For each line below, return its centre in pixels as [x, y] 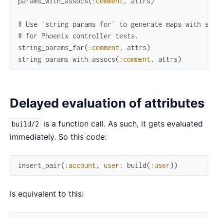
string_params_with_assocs [67, 59]
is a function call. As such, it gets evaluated [122, 124]
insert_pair [39, 165]
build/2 [26, 124]
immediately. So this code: [58, 137]
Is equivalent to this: [47, 194]
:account [80, 165]
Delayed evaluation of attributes [107, 103]
